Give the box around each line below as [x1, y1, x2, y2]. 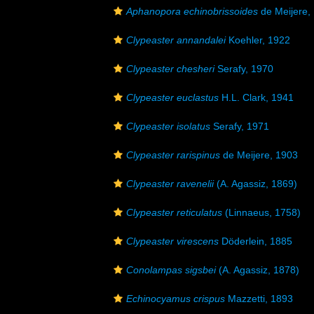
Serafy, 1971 [210, 121, 269, 132]
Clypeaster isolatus [126, 121, 210, 132]
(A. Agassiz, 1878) [216, 264, 299, 275]
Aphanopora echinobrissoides [126, 6, 258, 17]
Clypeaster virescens [126, 235, 219, 247]
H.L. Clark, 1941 [219, 92, 294, 103]
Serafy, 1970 [214, 63, 273, 74]
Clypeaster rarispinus [126, 149, 220, 161]
